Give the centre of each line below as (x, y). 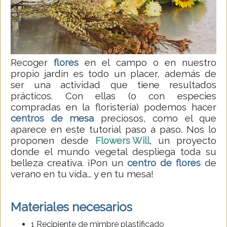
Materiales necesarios (71, 207)
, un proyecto (183, 140)
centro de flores (164, 162)
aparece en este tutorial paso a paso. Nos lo (113, 129)
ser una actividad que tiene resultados (113, 84)
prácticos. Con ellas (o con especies (113, 96)
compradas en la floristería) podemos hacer (113, 107)
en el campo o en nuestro (148, 62)
